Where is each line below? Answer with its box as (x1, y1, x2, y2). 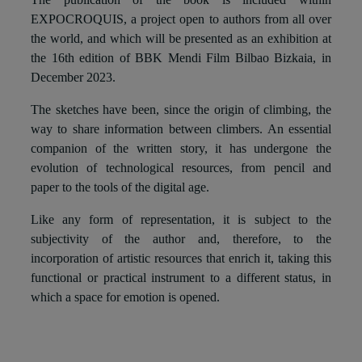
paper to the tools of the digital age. (31, 179, 209, 194)
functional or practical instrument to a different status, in (31, 270, 331, 284)
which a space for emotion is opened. (31, 289, 220, 304)
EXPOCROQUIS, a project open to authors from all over (31, 11, 331, 26)
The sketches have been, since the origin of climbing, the (31, 102, 331, 116)
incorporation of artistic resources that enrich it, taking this (31, 250, 331, 265)
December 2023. (31, 69, 116, 84)
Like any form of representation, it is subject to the (31, 212, 331, 226)
